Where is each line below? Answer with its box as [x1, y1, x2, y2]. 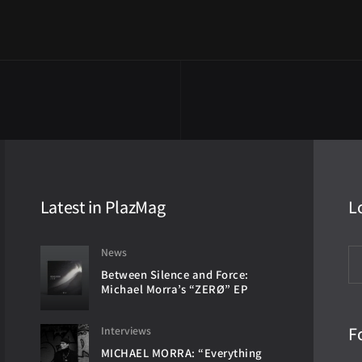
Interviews [100, 323, 151, 338]
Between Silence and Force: [100, 267, 249, 282]
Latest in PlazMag [40, 196, 166, 218]
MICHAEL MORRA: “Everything [100, 345, 263, 360]
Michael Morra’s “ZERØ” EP [100, 281, 248, 297]
